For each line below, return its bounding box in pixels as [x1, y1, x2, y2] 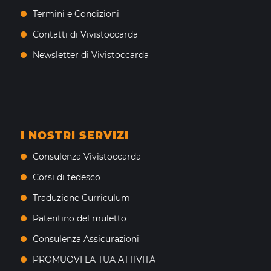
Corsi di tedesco [32, 171, 100, 183]
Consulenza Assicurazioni [32, 233, 139, 244]
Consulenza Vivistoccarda [32, 151, 141, 162]
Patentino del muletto [32, 212, 126, 224]
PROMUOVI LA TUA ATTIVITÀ [32, 253, 155, 265]
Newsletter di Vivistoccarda [32, 49, 149, 60]
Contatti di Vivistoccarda [32, 28, 138, 40]
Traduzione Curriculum [32, 192, 130, 203]
